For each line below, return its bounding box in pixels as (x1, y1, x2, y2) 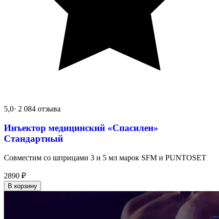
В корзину (8, 182, 37, 190)
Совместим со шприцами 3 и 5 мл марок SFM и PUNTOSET (4, 153, 206, 162)
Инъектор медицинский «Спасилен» (4, 122, 158, 133)
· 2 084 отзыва (14, 105, 61, 113)
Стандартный (4, 133, 63, 144)
